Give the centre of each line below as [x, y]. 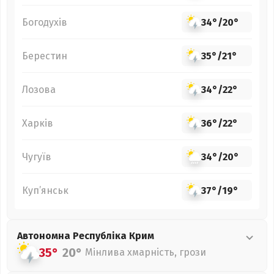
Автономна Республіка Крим [86, 236]
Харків [38, 123]
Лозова [39, 89]
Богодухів [45, 22]
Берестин [45, 56]
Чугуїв [37, 157]
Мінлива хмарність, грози [146, 252]
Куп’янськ [45, 190]
